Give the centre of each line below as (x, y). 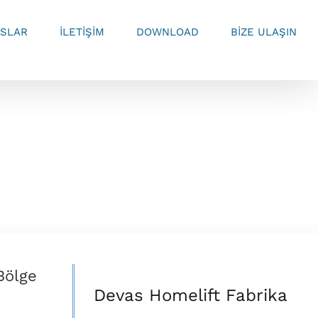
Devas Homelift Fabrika (191, 296)
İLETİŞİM (82, 32)
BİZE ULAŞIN (264, 32)
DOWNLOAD (168, 32)
